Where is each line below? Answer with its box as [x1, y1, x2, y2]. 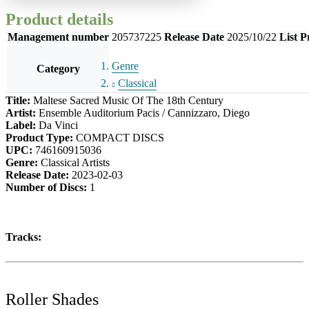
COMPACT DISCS [76, 131, 164, 143]
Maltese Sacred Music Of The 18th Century [33, 94, 223, 106]
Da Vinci [39, 119, 78, 131]
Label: [6, 119, 39, 131]
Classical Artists [41, 156, 110, 168]
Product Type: [6, 131, 76, 143]
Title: [6, 94, 33, 106]
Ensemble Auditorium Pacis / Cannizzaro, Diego [39, 106, 250, 119]
